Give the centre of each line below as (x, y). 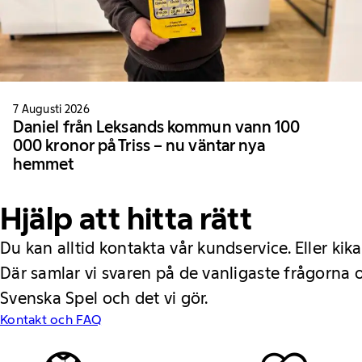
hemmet (44, 164)
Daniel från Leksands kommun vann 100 (157, 126)
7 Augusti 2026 (51, 109)
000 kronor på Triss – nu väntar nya (139, 145)
